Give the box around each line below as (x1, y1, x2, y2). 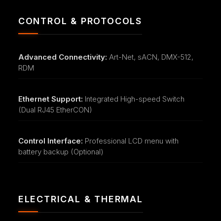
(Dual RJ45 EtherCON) (18, 105, 92, 114)
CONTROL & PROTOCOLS (18, 15, 142, 26)
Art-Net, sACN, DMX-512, (107, 52, 193, 62)
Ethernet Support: (18, 94, 83, 104)
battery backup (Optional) (18, 147, 104, 156)
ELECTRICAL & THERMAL (18, 193, 143, 204)
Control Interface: (18, 136, 83, 146)
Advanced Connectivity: (18, 52, 107, 62)
